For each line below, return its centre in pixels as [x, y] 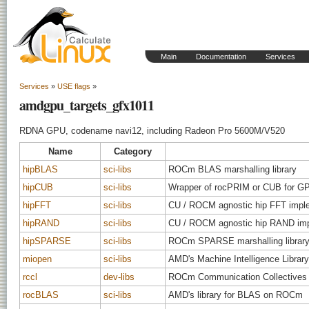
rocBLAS [41, 295]
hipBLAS [40, 169]
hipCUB [38, 187]
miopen [37, 259]
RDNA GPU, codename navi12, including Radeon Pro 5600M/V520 [152, 131]
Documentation [221, 57]
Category [133, 151]
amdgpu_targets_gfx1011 [87, 105]
